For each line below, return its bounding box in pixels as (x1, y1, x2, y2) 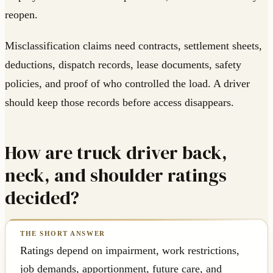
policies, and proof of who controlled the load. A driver (5, 77, 250, 90)
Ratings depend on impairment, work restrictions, (20, 244, 239, 257)
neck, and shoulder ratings (5, 163, 227, 188)
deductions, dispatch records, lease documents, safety (5, 58, 241, 71)
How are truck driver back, (5, 140, 227, 166)
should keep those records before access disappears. (5, 96, 234, 109)
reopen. (5, 9, 38, 21)
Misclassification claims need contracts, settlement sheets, (5, 40, 262, 52)
